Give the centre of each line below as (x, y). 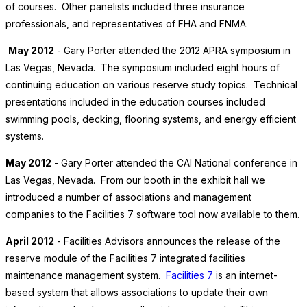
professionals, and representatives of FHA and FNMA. (127, 24)
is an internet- (245, 275)
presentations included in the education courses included (135, 102)
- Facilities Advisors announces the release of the (167, 241)
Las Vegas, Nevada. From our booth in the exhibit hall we (135, 180)
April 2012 (30, 241)
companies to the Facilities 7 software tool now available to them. (152, 214)
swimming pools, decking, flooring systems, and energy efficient (151, 119)
